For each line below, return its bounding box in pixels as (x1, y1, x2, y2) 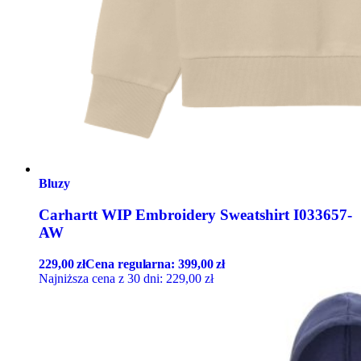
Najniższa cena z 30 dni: (39, 271, 166, 285)
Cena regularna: (85, 256, 179, 271)
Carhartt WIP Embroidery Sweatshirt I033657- (39, 206, 352, 224)
